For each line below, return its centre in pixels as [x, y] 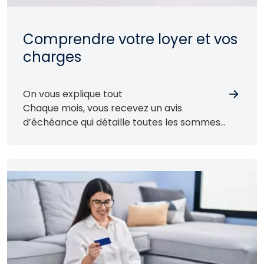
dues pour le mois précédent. [90, 136]
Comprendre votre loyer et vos [130, 39]
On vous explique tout [73, 94]
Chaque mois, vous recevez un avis [103, 108]
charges [52, 57]
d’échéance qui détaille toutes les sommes [122, 122]
